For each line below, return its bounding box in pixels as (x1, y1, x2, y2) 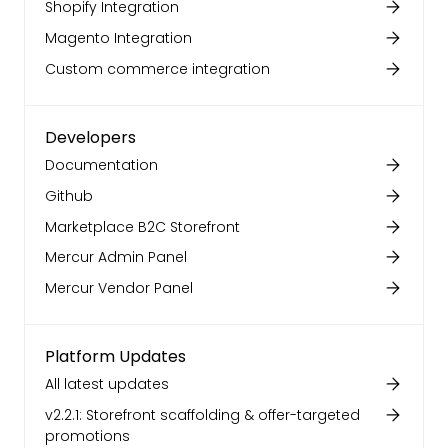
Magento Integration (45, 27, 192, 48)
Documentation (45, 154, 158, 175)
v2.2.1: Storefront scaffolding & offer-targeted (45, 405, 360, 426)
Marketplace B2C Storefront (45, 216, 240, 237)
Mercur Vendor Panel (45, 278, 193, 299)
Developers (45, 125, 136, 149)
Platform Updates (45, 345, 186, 369)
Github (45, 185, 93, 206)
